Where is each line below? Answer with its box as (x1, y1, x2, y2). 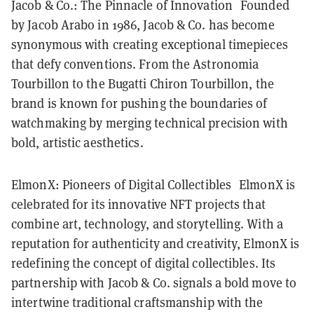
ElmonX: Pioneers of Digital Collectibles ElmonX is (11, 176, 295, 193)
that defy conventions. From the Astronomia (11, 55, 259, 72)
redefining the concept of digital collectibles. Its (11, 254, 276, 271)
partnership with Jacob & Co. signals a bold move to (11, 274, 297, 291)
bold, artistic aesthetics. (11, 134, 144, 151)
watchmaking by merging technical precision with (11, 114, 288, 131)
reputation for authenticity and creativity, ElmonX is (11, 235, 300, 252)
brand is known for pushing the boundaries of (11, 95, 268, 111)
